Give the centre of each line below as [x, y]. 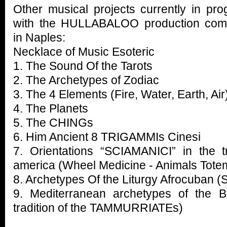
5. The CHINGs [53, 123]
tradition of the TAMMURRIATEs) [98, 208]
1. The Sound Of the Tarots [83, 66]
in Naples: [39, 37]
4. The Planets [51, 108]
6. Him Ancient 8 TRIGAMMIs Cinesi [107, 137]
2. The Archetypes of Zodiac [86, 80]
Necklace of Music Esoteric [84, 52]
